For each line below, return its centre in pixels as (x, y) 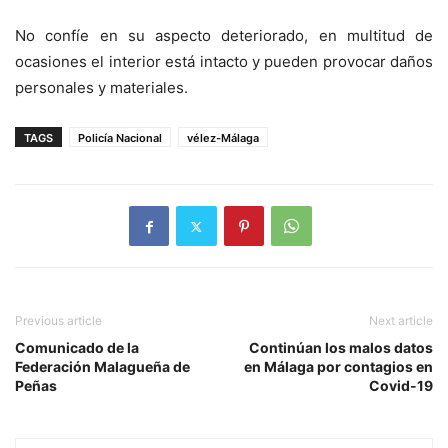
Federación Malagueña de (102, 367)
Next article (401, 321)
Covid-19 (401, 386)
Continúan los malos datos (341, 348)
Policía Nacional (120, 138)
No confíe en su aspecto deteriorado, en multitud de (224, 36)
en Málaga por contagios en (338, 367)
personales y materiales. (101, 88)
